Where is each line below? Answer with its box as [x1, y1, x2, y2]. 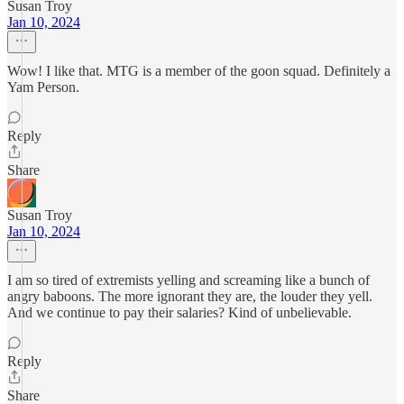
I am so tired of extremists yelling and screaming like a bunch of [7, 272, 370, 288]
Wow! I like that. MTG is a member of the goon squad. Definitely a [7, 63, 390, 78]
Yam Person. [7, 79, 79, 95]
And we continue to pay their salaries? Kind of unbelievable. [7, 305, 352, 320]
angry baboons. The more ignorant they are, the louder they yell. [7, 289, 372, 304]
